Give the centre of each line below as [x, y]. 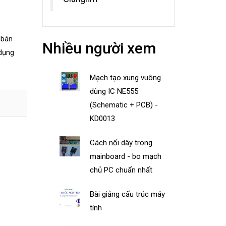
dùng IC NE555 [114, 91]
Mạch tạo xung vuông [126, 77]
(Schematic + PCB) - [124, 105]
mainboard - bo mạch [126, 156]
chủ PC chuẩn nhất [121, 170]
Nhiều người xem [99, 48]
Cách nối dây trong [121, 143]
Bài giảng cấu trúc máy [128, 194]
